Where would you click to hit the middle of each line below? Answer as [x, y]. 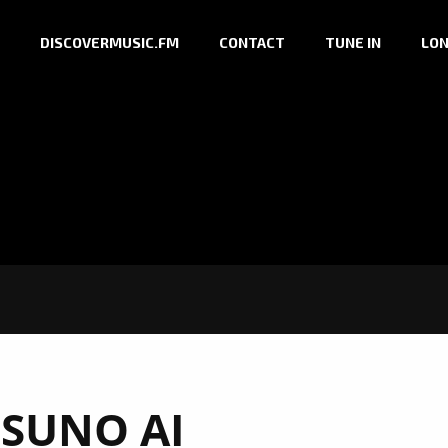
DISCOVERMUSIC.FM [109, 43]
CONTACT [252, 43]
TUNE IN [353, 43]
